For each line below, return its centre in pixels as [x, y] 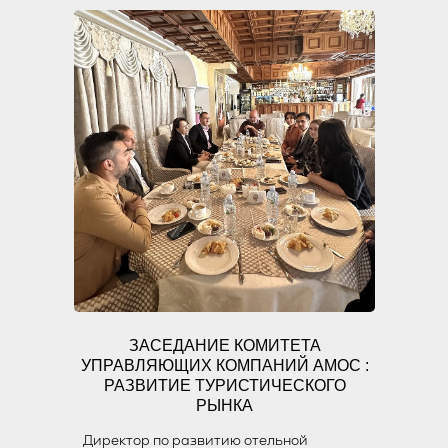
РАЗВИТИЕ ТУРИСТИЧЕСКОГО [224, 385]
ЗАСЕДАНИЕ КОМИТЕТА [224, 345]
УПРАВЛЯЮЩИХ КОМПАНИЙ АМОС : [224, 365]
